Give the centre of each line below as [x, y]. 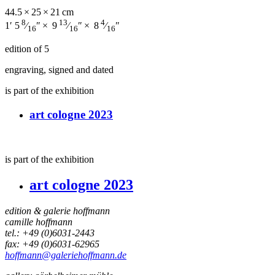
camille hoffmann [39, 222]
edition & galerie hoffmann [57, 211]
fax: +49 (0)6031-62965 [52, 244]
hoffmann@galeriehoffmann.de [66, 255]
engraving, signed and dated [59, 70]
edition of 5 [27, 49]
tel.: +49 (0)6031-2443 [50, 233]
